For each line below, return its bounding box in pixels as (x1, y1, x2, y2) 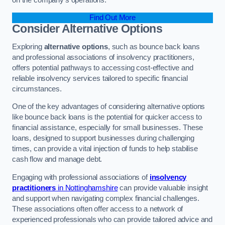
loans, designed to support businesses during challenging (12, 134, 194, 143)
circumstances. (12, 84, 62, 93)
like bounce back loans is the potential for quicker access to (12, 113, 202, 122)
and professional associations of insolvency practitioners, (12, 53, 194, 61)
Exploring (12, 42, 44, 51)
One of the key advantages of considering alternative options (12, 102, 205, 111)
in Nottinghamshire (56, 183, 118, 192)
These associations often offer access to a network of (12, 204, 183, 213)
